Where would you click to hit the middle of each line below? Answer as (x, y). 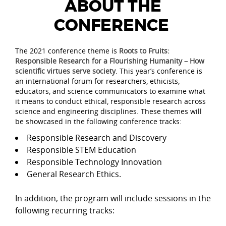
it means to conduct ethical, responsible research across (110, 101)
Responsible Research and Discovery (97, 138)
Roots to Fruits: (144, 51)
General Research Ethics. (74, 174)
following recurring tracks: (66, 210)
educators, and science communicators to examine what (110, 91)
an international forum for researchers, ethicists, (97, 81)
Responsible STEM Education (81, 150)
